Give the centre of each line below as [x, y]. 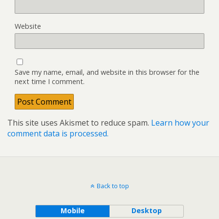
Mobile [72, 210]
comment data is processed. [58, 133]
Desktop [146, 210]
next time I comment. [50, 81]
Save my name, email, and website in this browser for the [107, 72]
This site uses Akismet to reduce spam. [79, 122]
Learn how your [180, 122]
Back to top [113, 186]
